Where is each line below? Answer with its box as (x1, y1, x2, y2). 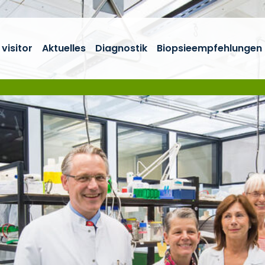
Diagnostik (95, 41, 147, 55)
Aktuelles (42, 41, 86, 55)
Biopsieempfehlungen (157, 41, 262, 55)
